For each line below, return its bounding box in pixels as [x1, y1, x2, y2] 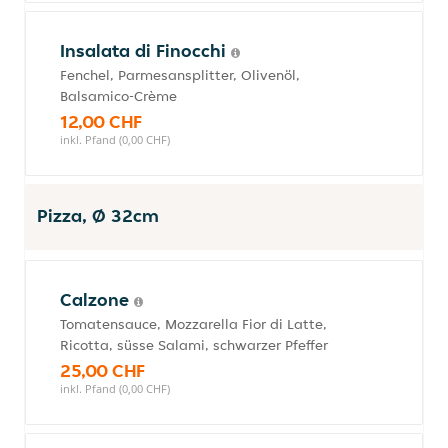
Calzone [60, 288, 134, 311]
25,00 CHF [60, 359, 145, 382]
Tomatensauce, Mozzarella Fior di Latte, [60, 315, 327, 333]
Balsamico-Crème [60, 87, 177, 105]
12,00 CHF [60, 110, 142, 133]
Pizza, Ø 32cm [37, 204, 159, 227]
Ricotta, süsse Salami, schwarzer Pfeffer [60, 336, 328, 354]
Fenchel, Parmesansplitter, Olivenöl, [60, 66, 300, 84]
